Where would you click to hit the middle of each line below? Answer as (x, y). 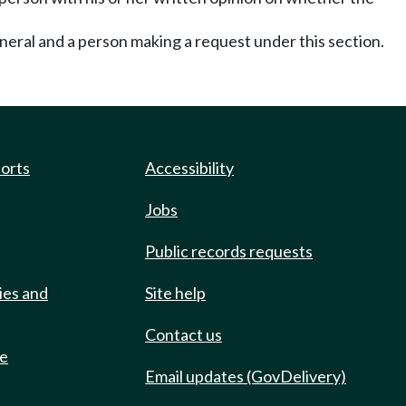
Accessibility (189, 168)
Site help (175, 293)
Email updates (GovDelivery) (246, 376)
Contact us (184, 334)
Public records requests (229, 251)
